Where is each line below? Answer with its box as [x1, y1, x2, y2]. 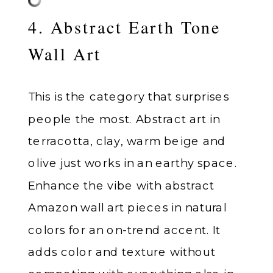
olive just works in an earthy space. [28, 156, 238, 170]
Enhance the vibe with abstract [28, 178, 215, 192]
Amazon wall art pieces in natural [28, 200, 227, 214]
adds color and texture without [28, 244, 216, 259]
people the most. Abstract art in [28, 112, 220, 126]
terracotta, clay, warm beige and [28, 133, 226, 148]
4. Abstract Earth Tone [28, 15, 221, 38]
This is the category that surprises [28, 90, 230, 104]
